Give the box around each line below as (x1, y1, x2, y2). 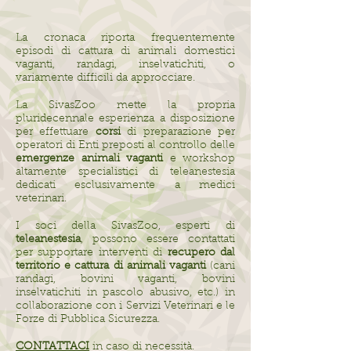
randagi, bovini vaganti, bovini (16, 274, 235, 285)
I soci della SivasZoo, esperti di (16, 221, 235, 232)
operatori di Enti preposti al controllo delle (16, 140, 235, 151)
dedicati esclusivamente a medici (16, 180, 235, 191)
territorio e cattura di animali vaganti (16, 261, 206, 272)
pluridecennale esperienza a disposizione (16, 114, 235, 125)
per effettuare (16, 127, 96, 138)
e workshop (163, 154, 235, 165)
